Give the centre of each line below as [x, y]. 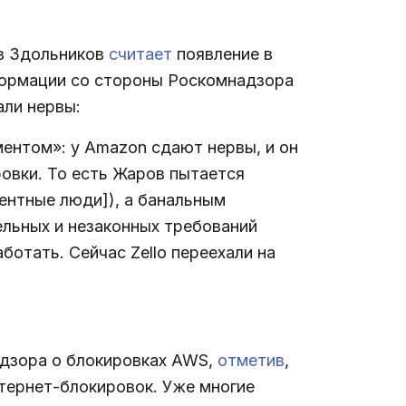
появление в [222, 53]
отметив [251, 360]
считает [140, 53]
